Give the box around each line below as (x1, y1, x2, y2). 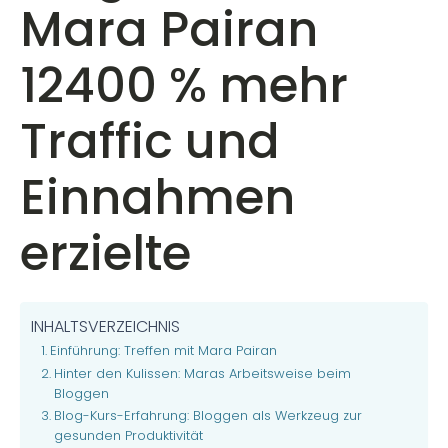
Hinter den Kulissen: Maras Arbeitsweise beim (53, 364, 351, 383)
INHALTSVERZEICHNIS (31, 315, 180, 339)
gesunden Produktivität (53, 426, 203, 445)
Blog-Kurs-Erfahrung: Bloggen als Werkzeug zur (53, 406, 362, 425)
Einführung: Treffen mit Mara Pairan (49, 341, 277, 360)
